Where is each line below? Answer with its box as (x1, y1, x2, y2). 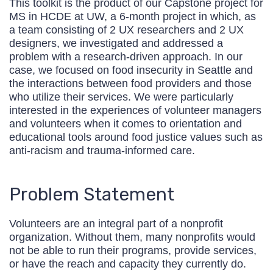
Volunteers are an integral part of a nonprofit (9, 217, 223, 230)
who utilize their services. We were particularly (9, 90, 233, 104)
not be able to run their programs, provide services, (9, 244, 257, 257)
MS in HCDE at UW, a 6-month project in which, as (9, 10, 256, 23)
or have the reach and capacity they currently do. (9, 257, 246, 271)
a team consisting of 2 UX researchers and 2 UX (9, 23, 244, 37)
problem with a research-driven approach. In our (9, 50, 243, 63)
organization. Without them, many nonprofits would (9, 230, 255, 244)
